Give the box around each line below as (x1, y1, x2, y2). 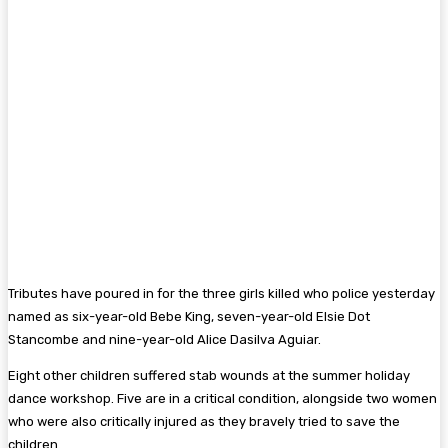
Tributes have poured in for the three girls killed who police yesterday (8, 286, 435, 302)
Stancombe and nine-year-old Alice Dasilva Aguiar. (8, 332, 321, 348)
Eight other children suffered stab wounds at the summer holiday (8, 368, 410, 384)
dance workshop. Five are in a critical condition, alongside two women (8, 391, 437, 407)
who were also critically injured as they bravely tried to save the (8, 414, 400, 430)
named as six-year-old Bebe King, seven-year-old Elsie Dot (8, 309, 370, 325)
